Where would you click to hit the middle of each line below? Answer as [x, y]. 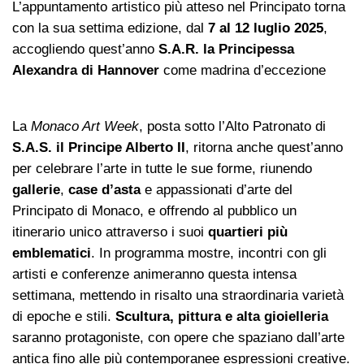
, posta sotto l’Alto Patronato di [232, 126]
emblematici [52, 253]
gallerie [36, 189]
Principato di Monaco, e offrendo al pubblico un [154, 210]
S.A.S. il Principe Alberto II [99, 147]
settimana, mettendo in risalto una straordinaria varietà [178, 295]
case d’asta [104, 189]
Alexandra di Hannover [86, 71]
